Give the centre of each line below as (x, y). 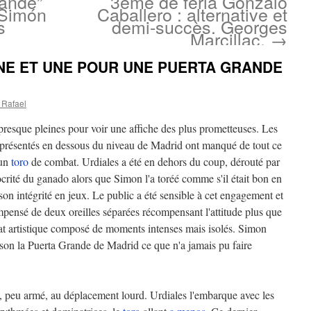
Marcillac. (230, 39)
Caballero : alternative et (192, 14)
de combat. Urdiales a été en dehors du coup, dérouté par (154, 161)
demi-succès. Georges (200, 26)
